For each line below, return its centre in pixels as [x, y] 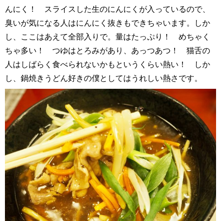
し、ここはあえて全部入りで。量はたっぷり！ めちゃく [108, 36]
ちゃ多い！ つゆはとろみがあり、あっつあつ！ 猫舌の [108, 50]
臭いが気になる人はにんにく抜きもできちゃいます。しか [108, 22]
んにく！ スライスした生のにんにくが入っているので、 [108, 9]
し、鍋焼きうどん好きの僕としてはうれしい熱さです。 [104, 78]
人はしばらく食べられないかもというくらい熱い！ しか [108, 64]
